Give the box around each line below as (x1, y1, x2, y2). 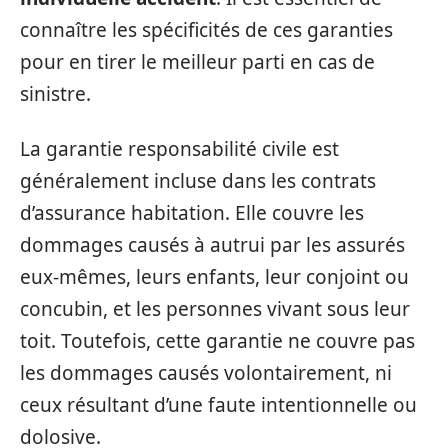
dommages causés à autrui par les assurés (20, 231, 405, 258)
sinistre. (20, 81, 91, 107)
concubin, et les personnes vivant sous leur (20, 295, 410, 322)
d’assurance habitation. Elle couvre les (20, 199, 364, 226)
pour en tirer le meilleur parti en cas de (20, 49, 375, 75)
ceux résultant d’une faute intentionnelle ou (20, 391, 417, 418)
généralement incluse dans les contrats (20, 167, 376, 194)
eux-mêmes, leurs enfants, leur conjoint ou (20, 263, 409, 290)
